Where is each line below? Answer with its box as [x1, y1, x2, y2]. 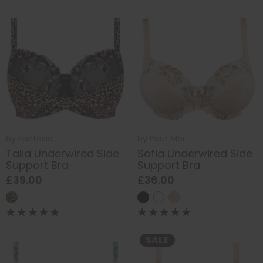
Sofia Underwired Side [137, 146, 252, 161]
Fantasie [18, 133, 53, 145]
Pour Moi [150, 133, 184, 145]
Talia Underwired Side [6, 146, 119, 161]
